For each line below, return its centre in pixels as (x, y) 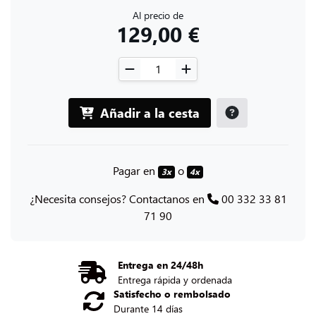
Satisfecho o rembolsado (172, 293)
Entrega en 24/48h (160, 265)
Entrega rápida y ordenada (175, 279)
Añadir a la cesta (150, 112)
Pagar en (135, 170)
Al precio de (158, 15)
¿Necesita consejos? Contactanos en (118, 198)
